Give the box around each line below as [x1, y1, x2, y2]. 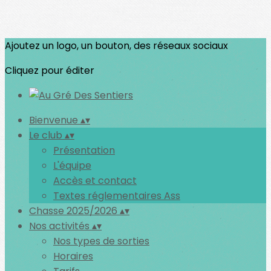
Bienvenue [29, 113, 80, 127]
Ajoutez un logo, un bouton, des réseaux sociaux [5, 39, 228, 53]
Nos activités [29, 219, 92, 233]
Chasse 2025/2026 [29, 204, 120, 218]
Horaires [53, 249, 93, 263]
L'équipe [53, 158, 91, 172]
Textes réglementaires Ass [53, 189, 180, 203]
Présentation [53, 143, 115, 157]
